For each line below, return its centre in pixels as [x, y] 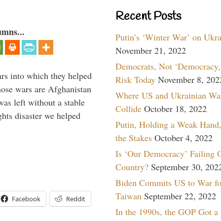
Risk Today [135, 79]
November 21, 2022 [151, 50]
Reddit [76, 199]
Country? [132, 166]
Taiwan [129, 196]
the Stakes [134, 137]
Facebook [26, 199]
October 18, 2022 [175, 108]
